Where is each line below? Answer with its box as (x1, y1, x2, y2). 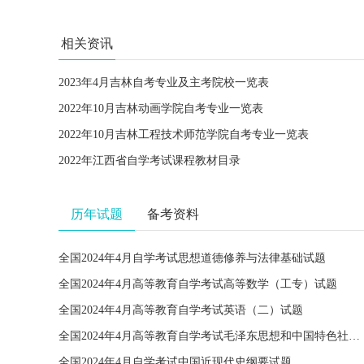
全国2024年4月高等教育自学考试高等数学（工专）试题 (58, 278, 337, 290)
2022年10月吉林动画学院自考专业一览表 (58, 102, 263, 115)
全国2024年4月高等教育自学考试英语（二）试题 (58, 304, 303, 316)
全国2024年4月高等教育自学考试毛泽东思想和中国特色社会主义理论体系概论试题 (349, 330, 360, 342)
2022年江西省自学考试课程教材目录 (58, 154, 240, 167)
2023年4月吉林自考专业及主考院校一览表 (58, 76, 269, 89)
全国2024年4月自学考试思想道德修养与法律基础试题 (58, 252, 326, 264)
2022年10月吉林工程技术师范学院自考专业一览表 (58, 128, 309, 141)
